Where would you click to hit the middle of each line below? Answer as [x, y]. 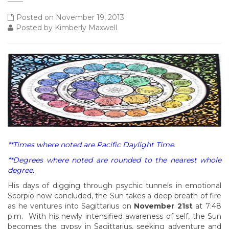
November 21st [163, 206]
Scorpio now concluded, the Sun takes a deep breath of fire [114, 196]
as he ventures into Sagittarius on [71, 206]
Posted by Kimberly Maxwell [66, 28]
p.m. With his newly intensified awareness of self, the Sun [114, 216]
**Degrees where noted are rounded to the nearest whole [114, 160]
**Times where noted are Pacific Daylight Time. [91, 145]
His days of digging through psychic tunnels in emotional [114, 186]
